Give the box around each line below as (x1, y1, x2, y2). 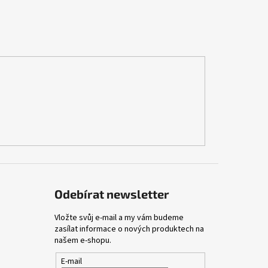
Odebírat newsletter (54, 187, 169, 202)
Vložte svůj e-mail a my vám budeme (54, 212, 184, 224)
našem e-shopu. (54, 234, 111, 247)
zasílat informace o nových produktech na (54, 223, 204, 236)
